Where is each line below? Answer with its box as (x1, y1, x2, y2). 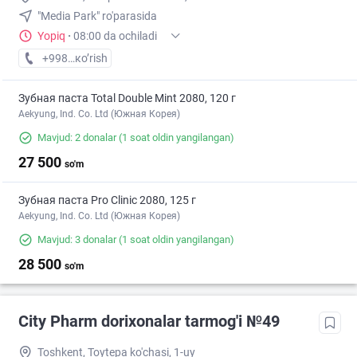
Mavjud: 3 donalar (37, 233, 116, 246)
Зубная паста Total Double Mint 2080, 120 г (18, 92, 236, 105)
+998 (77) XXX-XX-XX (41, 52, 150, 65)
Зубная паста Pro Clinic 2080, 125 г (18, 194, 196, 207)
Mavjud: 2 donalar (37, 131, 116, 144)
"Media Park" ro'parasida (37, 10, 157, 23)
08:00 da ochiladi (73, 29, 157, 43)
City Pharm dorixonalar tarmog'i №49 (18, 312, 280, 331)
